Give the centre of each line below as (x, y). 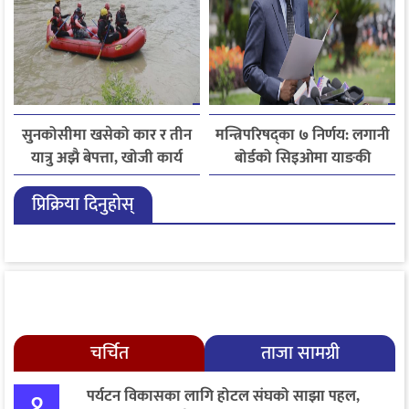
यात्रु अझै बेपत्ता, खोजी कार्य (107, 158)
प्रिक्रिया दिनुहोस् (83, 205)
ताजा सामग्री (300, 354)
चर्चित (109, 354)
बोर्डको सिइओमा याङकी (302, 158)
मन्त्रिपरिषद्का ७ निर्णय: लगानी (302, 136)
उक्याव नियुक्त (302, 181)
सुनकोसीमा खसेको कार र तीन (107, 136)
